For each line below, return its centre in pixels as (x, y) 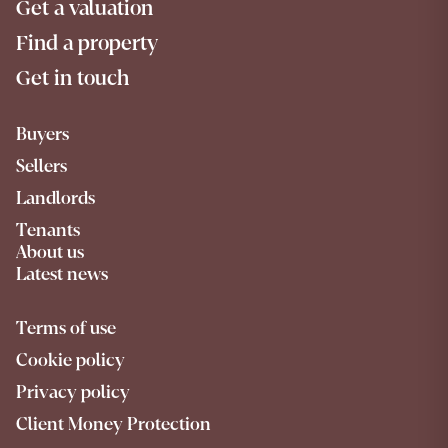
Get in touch (72, 78)
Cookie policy (70, 359)
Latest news (62, 273)
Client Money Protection (113, 423)
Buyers (42, 133)
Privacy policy (73, 391)
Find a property (87, 43)
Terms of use (66, 327)
